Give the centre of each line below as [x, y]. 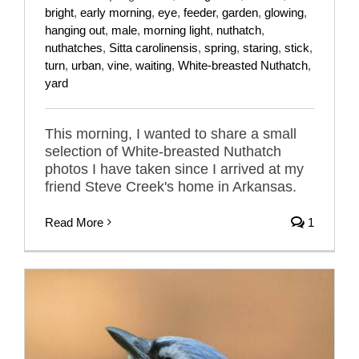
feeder [200, 12]
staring [260, 47]
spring [220, 47]
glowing [284, 12]
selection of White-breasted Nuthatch [163, 151]
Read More [74, 222]
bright [59, 12]
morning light [177, 30]
